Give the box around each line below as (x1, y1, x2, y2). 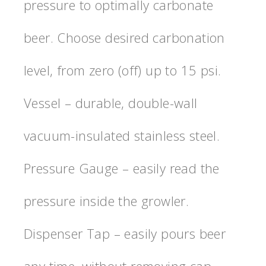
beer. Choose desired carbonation (24, 28, 225, 46)
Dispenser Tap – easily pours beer (24, 224, 226, 242)
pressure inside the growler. (24, 191, 189, 210)
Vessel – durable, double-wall (24, 93, 198, 112)
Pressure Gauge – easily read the (24, 159, 220, 177)
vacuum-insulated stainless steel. (24, 126, 220, 144)
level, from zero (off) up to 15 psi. (24, 61, 221, 79)
